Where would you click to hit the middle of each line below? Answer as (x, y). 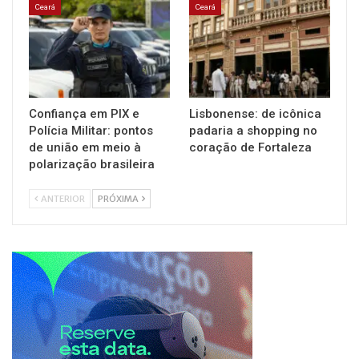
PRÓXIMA (119, 199)
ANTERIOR (62, 199)
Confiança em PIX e (84, 114)
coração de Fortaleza (250, 148)
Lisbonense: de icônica (255, 114)
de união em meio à (85, 148)
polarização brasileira (92, 165)
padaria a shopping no (253, 131)
